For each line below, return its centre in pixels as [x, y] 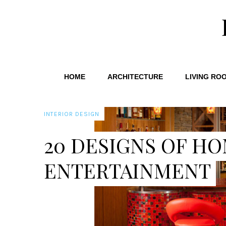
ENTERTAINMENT [127, 170]
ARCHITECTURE [135, 77]
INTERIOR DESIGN [72, 114]
